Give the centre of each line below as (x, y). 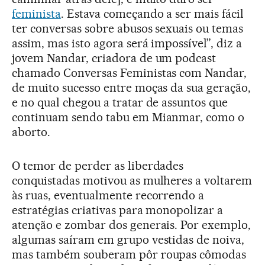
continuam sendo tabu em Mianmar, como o (128, 117)
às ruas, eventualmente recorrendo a (108, 195)
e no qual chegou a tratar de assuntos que (120, 103)
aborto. (31, 132)
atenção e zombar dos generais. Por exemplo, (132, 225)
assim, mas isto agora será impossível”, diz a (127, 43)
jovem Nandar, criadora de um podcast (114, 58)
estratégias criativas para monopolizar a (118, 210)
